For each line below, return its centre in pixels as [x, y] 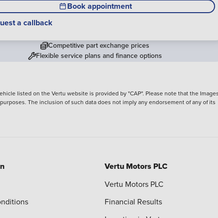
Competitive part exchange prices [99, 45]
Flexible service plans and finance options [99, 55]
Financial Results [133, 201]
